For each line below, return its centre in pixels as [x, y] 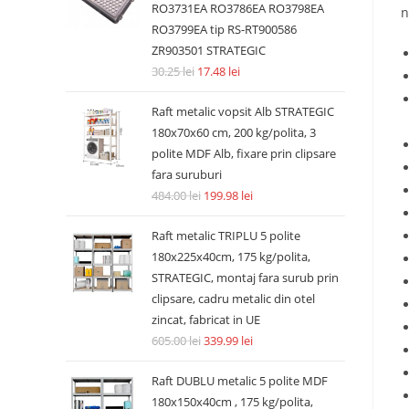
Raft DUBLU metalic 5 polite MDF [240, 381]
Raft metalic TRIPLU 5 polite [226, 236]
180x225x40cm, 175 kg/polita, [231, 257]
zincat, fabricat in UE [206, 320]
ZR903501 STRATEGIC [209, 50]
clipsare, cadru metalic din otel [233, 299]
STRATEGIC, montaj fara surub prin [245, 278]
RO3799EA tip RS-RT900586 [224, 29]
